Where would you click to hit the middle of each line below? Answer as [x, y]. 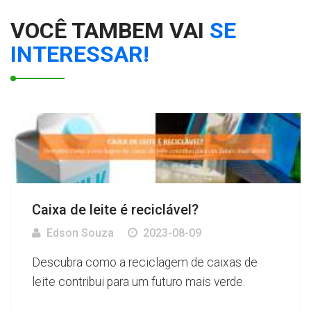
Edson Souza [80, 233]
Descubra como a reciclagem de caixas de [145, 262]
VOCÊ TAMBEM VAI [110, 31]
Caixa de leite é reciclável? [115, 209]
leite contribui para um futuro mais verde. [138, 281]
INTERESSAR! [80, 54]
